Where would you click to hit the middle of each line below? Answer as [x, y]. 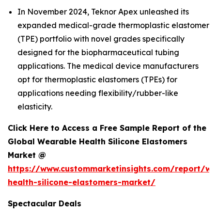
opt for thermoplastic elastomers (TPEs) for [97, 80]
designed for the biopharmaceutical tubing [98, 53]
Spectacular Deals [45, 204]
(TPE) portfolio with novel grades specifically [101, 39]
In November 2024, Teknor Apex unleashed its [103, 12]
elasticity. [35, 107]
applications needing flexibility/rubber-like [98, 93]
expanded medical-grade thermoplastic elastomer [113, 25]
